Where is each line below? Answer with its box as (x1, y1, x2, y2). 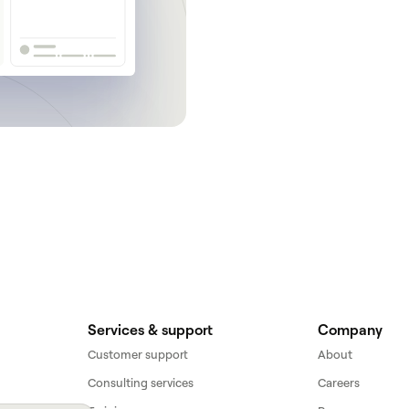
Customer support (88, 346, 188, 362)
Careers (317, 374, 360, 390)
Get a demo (241, 61, 313, 79)
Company (317, 320, 383, 339)
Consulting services (88, 374, 194, 390)
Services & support (88, 320, 213, 339)
